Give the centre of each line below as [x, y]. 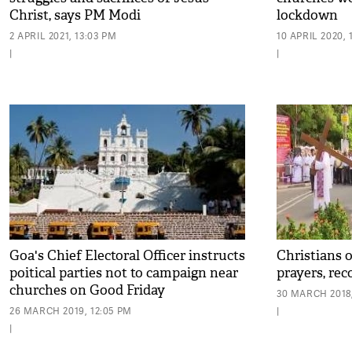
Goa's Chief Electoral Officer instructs [127, 256]
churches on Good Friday [87, 290]
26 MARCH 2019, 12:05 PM [71, 311]
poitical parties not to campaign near [124, 273]
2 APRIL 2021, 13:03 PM [63, 36]
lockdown [307, 15]
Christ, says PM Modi [75, 15]
